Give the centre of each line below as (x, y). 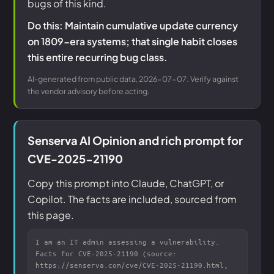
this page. (51, 215)
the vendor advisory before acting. (89, 91)
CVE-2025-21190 (75, 159)
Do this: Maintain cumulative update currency (133, 25)
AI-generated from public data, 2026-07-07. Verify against (133, 79)
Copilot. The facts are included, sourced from (132, 199)
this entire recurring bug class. (98, 57)
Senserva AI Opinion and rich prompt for (135, 140)
